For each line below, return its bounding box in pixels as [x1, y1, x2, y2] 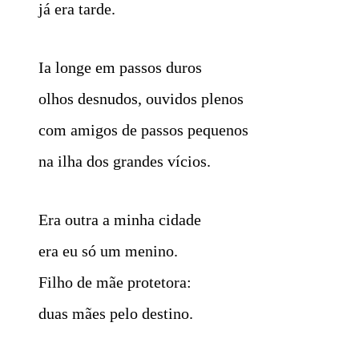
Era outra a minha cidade [38, 210, 201, 228]
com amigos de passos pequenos [38, 120, 248, 139]
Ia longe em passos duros [38, 58, 202, 76]
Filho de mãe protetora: [38, 272, 192, 291]
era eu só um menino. [38, 241, 178, 260]
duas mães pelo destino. [38, 304, 193, 322]
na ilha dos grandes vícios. [38, 151, 211, 170]
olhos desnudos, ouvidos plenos [38, 89, 244, 107]
